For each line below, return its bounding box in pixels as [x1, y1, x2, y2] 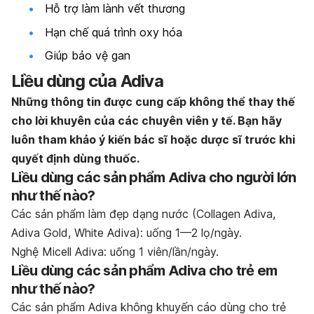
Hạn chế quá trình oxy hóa [45, 25, 182, 39]
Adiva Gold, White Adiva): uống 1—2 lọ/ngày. [11, 225, 242, 240]
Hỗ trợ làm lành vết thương [45, 1, 185, 16]
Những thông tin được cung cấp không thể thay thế [11, 94, 295, 109]
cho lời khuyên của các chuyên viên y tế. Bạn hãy [11, 113, 282, 128]
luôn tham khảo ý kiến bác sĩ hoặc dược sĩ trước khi [11, 132, 295, 146]
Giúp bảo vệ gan [45, 48, 130, 63]
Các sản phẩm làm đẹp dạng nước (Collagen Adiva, [11, 206, 275, 221]
